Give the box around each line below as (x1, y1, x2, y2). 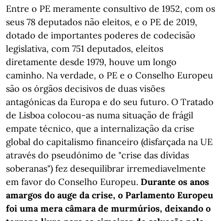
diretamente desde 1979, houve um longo (6, 56, 177, 68)
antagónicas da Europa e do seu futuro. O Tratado (6, 96, 214, 108)
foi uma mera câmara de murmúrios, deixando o (6, 203, 211, 214)
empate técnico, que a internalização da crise (6, 123, 194, 134)
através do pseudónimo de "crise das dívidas (6, 149, 189, 161)
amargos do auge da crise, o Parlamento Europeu (6, 189, 213, 201)
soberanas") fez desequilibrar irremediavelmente (6, 163, 206, 174)
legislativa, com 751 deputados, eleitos (6, 43, 163, 54)
